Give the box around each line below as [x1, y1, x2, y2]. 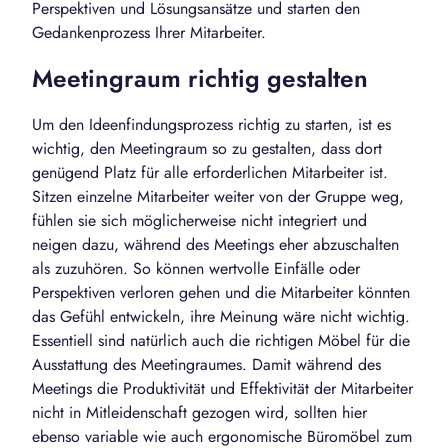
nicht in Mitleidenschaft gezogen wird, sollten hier [32, 401, 367, 425]
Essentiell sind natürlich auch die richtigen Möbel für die [32, 329, 410, 353]
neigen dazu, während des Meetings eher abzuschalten [32, 233, 399, 257]
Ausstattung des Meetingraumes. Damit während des [32, 353, 381, 377]
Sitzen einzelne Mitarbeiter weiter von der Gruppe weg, [32, 185, 404, 209]
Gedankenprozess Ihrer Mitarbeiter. [32, 21, 266, 45]
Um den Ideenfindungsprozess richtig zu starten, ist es [32, 113, 391, 137]
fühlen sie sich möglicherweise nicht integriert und [32, 209, 367, 233]
